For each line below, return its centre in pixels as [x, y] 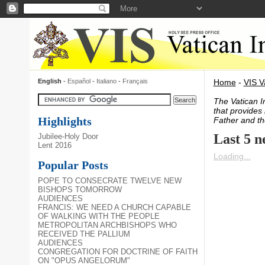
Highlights [65, 121]
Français [135, 81]
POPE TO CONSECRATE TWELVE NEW [110, 181]
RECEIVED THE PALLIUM [84, 234]
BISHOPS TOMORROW [80, 190]
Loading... [232, 156]
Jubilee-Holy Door [68, 137]
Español [79, 81]
